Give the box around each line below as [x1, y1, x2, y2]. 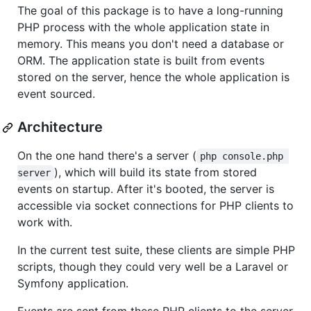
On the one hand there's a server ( [17, 149, 196, 163]
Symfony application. [17, 276, 128, 291]
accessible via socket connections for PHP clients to [17, 199, 294, 213]
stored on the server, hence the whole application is [17, 70, 289, 85]
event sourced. [17, 87, 95, 101]
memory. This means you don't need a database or [17, 37, 284, 51]
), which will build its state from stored [54, 165, 261, 180]
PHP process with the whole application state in [17, 20, 269, 35]
